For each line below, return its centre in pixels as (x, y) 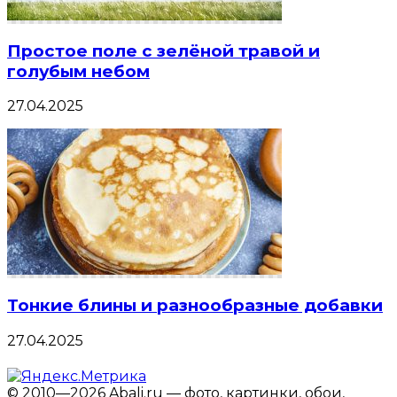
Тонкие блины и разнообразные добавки (195, 306)
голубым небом (78, 71)
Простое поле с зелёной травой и (163, 51)
